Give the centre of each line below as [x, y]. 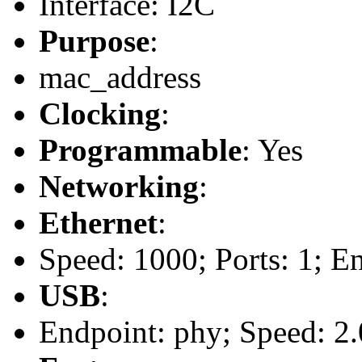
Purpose [94, 40]
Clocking [100, 113]
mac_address [120, 77]
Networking [119, 186]
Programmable [140, 149]
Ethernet [98, 222]
